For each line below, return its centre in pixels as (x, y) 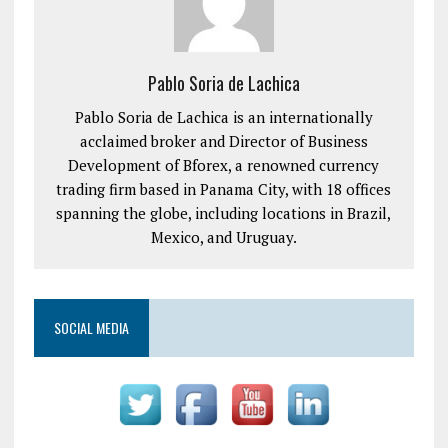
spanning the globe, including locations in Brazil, (224, 213)
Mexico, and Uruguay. (223, 237)
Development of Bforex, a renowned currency (224, 165)
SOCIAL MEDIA (91, 327)
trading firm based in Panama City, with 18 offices (224, 189)
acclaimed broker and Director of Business (223, 141)
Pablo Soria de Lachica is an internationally (223, 117)
